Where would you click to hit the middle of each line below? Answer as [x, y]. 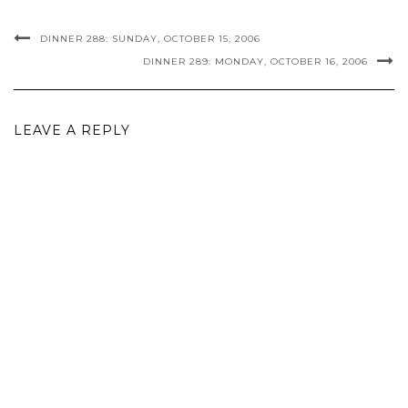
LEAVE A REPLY [72, 130]
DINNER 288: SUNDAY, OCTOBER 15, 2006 [150, 39]
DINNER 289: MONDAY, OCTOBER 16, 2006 [255, 61]
